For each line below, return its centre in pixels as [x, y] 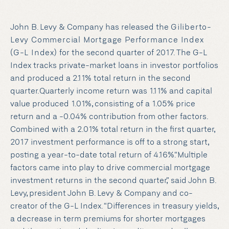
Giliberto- [191, 27]
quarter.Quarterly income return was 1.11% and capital [111, 91]
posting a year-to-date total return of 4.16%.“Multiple [109, 155]
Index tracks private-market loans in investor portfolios [114, 66]
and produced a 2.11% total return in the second [100, 78]
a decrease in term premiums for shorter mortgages [108, 219]
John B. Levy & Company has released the [90, 27]
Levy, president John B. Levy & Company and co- [101, 193]
